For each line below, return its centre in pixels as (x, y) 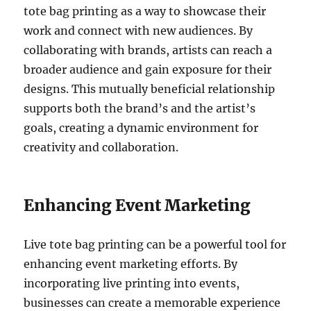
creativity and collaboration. (101, 147)
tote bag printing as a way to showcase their (145, 11)
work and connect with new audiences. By (138, 30)
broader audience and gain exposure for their (148, 69)
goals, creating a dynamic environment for (141, 127)
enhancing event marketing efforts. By (131, 263)
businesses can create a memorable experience (152, 302)
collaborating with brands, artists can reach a (148, 50)
